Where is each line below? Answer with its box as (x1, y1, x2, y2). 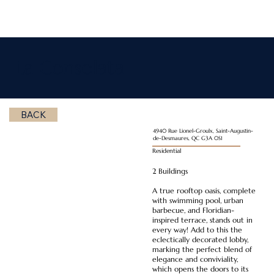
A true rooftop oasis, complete (152, 186, 256, 195)
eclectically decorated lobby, (152, 235, 248, 244)
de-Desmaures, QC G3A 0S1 (152, 134, 223, 142)
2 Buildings (152, 166, 188, 176)
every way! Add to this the (152, 225, 242, 234)
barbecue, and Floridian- (152, 206, 234, 215)
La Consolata (15, 55, 124, 80)
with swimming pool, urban (152, 196, 243, 205)
